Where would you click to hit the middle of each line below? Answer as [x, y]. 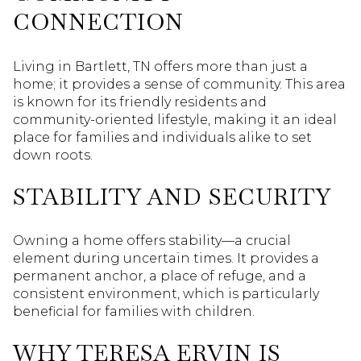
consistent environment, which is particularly [166, 294]
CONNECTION [98, 21]
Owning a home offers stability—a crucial [152, 241]
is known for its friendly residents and [140, 102]
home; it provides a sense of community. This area [179, 84]
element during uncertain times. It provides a [166, 259]
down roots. [53, 155]
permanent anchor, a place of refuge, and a [160, 276]
